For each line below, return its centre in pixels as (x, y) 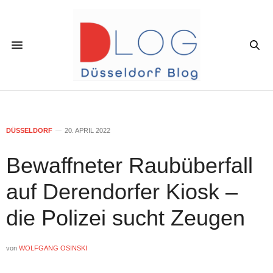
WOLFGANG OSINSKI (53, 248)
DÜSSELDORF (29, 130)
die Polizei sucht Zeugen (126, 218)
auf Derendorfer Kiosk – (122, 191)
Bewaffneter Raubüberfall (129, 165)
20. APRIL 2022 (87, 130)
